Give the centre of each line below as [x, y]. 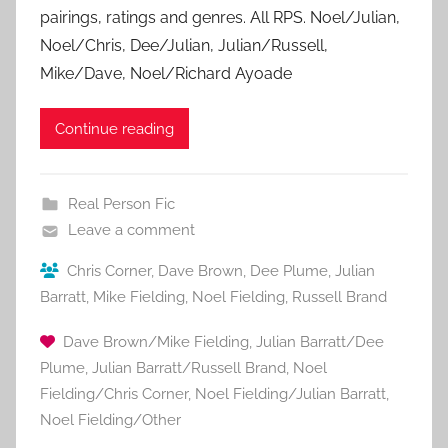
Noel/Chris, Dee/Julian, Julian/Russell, [184, 46]
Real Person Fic [121, 204]
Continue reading [114, 128]
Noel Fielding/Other [110, 419]
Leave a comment [131, 230]
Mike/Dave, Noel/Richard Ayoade [166, 74]
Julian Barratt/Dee [320, 341]
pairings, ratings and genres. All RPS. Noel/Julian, [220, 18]
